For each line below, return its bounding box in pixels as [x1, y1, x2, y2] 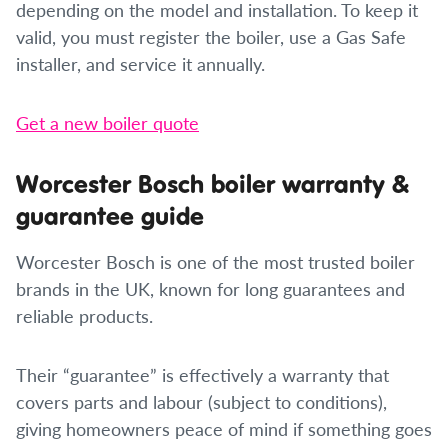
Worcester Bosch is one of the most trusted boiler [16, 249, 415, 274]
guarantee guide [16, 199, 204, 232]
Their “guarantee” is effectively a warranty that [16, 362, 389, 387]
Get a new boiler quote [16, 110, 199, 135]
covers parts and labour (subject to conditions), [16, 389, 387, 414]
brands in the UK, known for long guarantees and [16, 276, 405, 301]
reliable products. [16, 303, 153, 328]
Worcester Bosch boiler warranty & [16, 167, 409, 200]
